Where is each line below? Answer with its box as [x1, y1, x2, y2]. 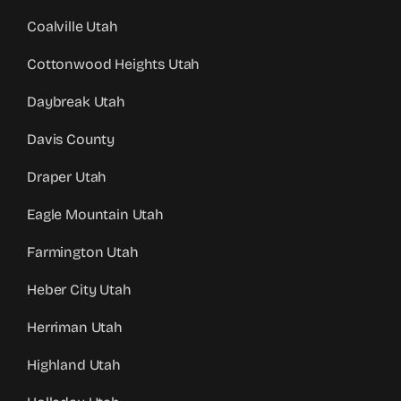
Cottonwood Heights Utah [27, 55, 200, 73]
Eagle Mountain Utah [27, 206, 164, 224]
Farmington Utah [27, 243, 139, 261]
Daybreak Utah [27, 93, 125, 111]
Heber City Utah [27, 281, 132, 299]
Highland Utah [27, 356, 121, 374]
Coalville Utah [27, 18, 118, 36]
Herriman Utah [27, 319, 123, 337]
